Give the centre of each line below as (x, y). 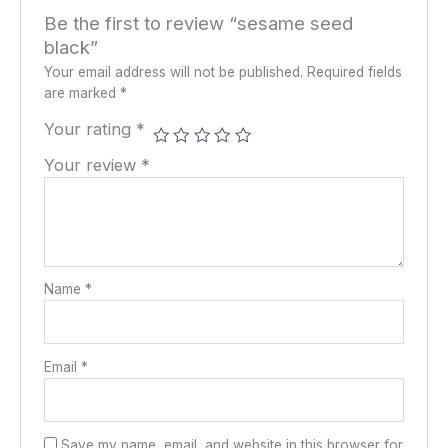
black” (70, 47)
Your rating (89, 129)
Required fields (354, 72)
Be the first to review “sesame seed (198, 23)
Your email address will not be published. (173, 72)
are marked (81, 93)
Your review (92, 165)
